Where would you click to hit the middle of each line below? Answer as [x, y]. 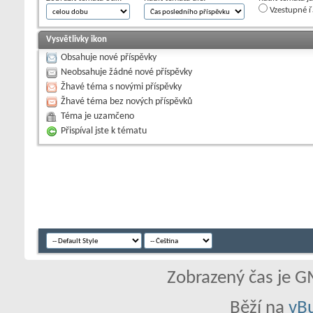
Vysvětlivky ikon [77, 40]
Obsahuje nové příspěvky [109, 58]
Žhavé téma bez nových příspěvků [126, 102]
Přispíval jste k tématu [104, 131]
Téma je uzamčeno [97, 117]
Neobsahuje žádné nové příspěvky [126, 73]
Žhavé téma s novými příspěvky [121, 87]
